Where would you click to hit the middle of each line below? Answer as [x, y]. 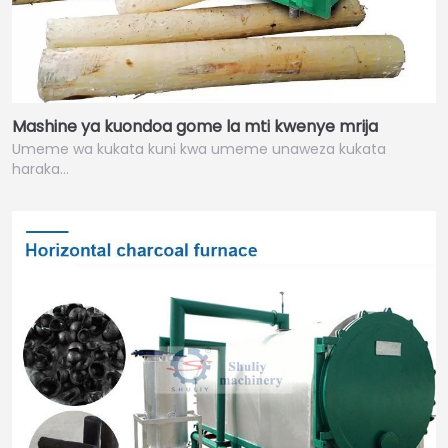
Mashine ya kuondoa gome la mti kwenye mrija [195, 127]
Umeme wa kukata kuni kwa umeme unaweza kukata [199, 149]
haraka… [40, 169]
